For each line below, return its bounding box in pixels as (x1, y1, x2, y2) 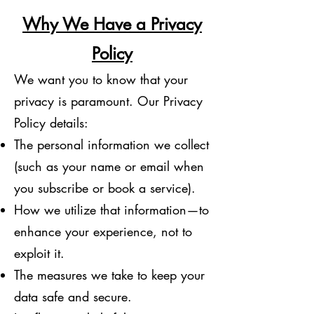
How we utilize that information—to (14, 200, 209, 218)
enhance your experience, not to (14, 222, 192, 240)
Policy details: (14, 114, 88, 131)
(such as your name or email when (14, 157, 204, 175)
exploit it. (14, 244, 64, 261)
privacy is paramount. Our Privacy (14, 92, 203, 109)
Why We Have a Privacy (22, 13, 202, 35)
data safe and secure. (14, 287, 132, 305)
